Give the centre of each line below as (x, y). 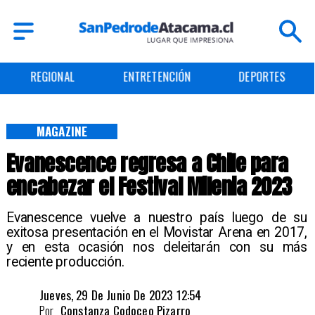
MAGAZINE (62, 131)
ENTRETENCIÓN (157, 77)
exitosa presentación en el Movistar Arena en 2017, (157, 233)
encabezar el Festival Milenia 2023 (149, 187)
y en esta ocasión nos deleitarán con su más (157, 247)
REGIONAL (52, 77)
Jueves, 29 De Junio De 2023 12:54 (121, 295)
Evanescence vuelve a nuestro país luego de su (157, 218)
